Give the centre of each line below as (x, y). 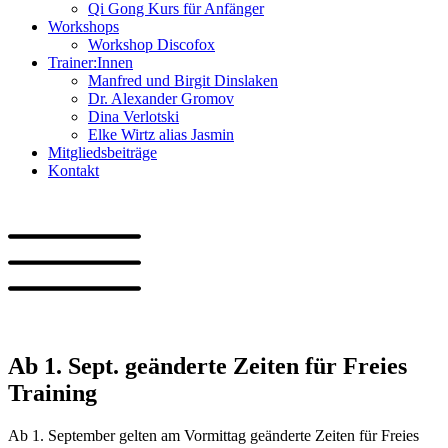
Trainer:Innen (90, 62)
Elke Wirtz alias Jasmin (161, 134)
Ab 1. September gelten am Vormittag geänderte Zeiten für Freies (213, 436)
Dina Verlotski (133, 116)
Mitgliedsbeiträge (102, 152)
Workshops (83, 26)
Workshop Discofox (151, 44)
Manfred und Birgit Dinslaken (183, 80)
